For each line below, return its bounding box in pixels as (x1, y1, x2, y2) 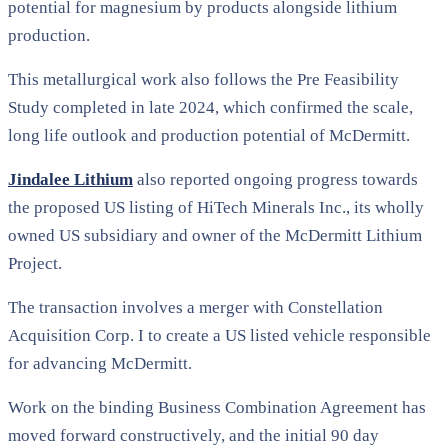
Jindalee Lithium (8, 169, 133, 189)
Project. (8, 253, 62, 273)
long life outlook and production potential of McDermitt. (8, 125, 410, 145)
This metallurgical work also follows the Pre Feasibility (8, 69, 399, 89)
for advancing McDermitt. (8, 353, 192, 373)
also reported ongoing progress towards (133, 169, 418, 189)
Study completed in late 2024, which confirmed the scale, (8, 97, 413, 117)
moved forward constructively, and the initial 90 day (8, 425, 379, 445)
